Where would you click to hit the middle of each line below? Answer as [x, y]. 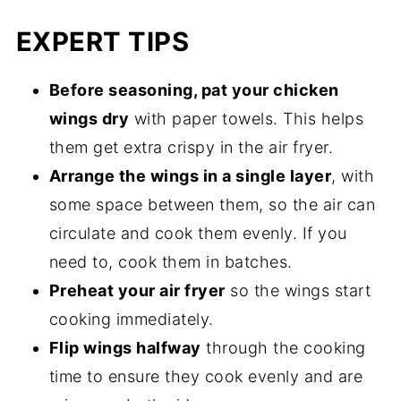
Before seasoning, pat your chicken [194, 90]
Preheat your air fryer [137, 291]
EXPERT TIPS [102, 42]
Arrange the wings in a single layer [190, 176]
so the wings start [298, 291]
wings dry [89, 119]
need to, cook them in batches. [171, 262]
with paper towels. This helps [247, 119]
